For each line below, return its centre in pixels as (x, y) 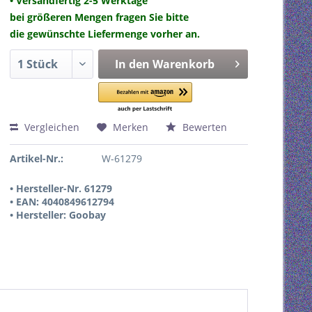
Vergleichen (50, 127)
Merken (131, 127)
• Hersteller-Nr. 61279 (61, 188)
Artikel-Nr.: (37, 158)
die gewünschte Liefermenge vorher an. (105, 34)
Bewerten (203, 127)
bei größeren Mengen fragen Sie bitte (99, 17)
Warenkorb (183, 64)
